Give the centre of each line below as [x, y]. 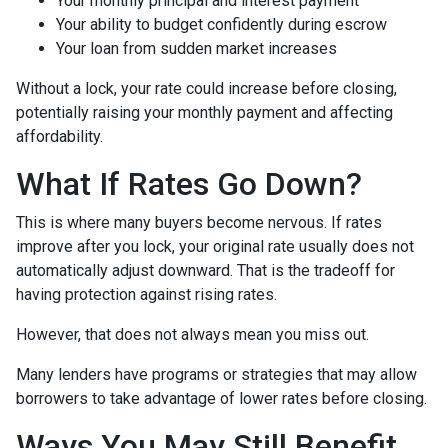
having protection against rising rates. [146, 294]
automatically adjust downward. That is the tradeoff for [205, 270]
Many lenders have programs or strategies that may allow [216, 374]
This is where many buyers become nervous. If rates [199, 222]
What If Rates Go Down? [189, 183]
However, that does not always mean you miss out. [192, 334]
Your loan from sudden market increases [196, 48]
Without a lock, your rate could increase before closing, [206, 88]
